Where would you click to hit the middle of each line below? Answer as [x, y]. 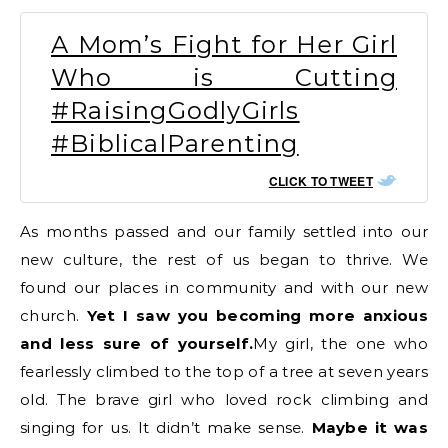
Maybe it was [369, 427]
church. [50, 315]
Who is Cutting [224, 77]
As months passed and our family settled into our [224, 231]
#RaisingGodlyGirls [175, 110]
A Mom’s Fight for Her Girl [224, 44]
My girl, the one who [340, 343]
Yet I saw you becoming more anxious [253, 315]
